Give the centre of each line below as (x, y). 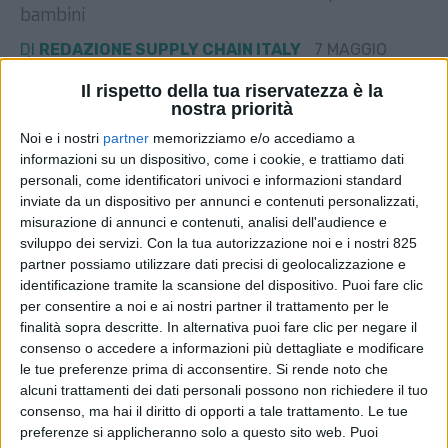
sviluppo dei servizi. (81, 242)
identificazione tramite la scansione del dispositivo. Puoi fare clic (221, 284)
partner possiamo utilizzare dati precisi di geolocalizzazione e (213, 263)
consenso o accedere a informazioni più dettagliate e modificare (222, 347)
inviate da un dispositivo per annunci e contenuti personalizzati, (219, 200)
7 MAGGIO (351, 49)
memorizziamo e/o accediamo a (252, 137)
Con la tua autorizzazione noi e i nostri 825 (282, 242)
